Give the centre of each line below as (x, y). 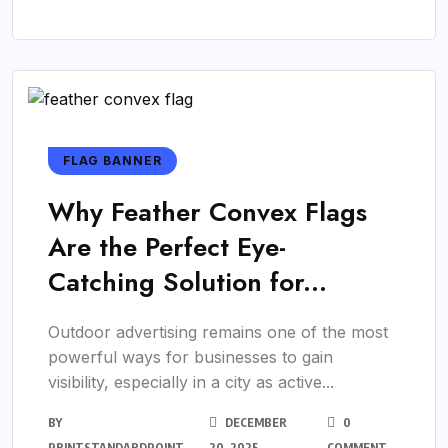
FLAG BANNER (112, 161)
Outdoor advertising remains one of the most (218, 332)
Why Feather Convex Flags (207, 212)
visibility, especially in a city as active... (191, 382)
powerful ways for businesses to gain (190, 357)
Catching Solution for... (187, 282)
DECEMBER (254, 423)
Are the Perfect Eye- (167, 247)
